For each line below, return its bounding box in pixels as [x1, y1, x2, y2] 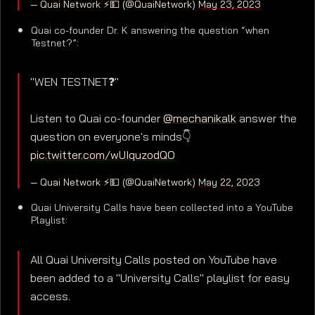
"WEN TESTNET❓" [30, 72, 119, 91]
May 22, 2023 [198, 173, 260, 191]
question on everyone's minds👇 [30, 127, 191, 146]
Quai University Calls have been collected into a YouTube [31, 199, 294, 217]
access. [30, 286, 70, 306]
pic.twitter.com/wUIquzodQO [30, 145, 175, 165]
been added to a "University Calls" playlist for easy [30, 268, 290, 288]
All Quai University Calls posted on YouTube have [30, 250, 277, 269]
